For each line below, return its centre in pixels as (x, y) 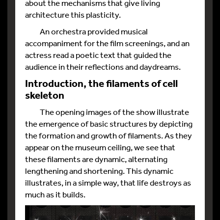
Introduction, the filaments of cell (101, 83)
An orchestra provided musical (86, 31)
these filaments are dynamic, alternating (96, 159)
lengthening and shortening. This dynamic (99, 170)
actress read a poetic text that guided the (98, 55)
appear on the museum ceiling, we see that (100, 147)
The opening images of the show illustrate (107, 111)
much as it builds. (55, 194)
